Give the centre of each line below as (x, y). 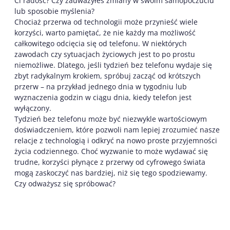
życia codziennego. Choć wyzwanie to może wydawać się (111, 151)
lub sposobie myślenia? (54, 11)
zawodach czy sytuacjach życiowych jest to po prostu (105, 54)
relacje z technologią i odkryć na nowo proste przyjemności (116, 140)
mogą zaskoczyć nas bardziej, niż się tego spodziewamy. (111, 172)
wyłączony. (33, 108)
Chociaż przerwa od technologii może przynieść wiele (106, 22)
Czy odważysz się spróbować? (65, 183)
